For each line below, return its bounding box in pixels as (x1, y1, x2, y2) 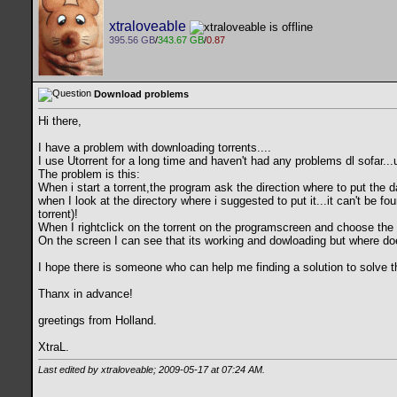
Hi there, (38, 114, 82, 128)
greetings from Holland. (38, 314, 157, 328)
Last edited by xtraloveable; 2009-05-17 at (38, 364, 222, 376)
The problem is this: (38, 167, 140, 182)
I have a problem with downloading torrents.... (38, 141, 271, 155)
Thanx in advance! (38, 287, 133, 301)
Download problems (94, 88, 189, 99)
